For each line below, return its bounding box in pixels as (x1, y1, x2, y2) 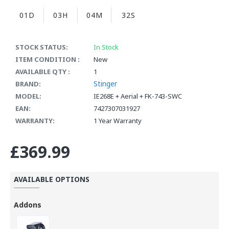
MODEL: (15, 91, 41, 101)
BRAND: (15, 79, 41, 88)
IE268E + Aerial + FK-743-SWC (94, 91, 182, 101)
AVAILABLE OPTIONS (14, 174, 89, 184)
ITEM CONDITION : (15, 54, 80, 64)
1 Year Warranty (94, 116, 142, 125)
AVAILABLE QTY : (15, 66, 70, 76)
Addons (14, 199, 41, 210)
